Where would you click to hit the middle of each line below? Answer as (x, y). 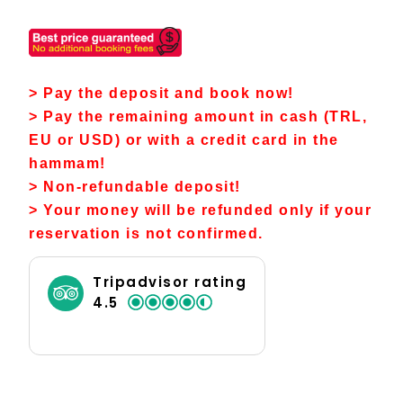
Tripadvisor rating (170, 282)
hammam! (67, 163)
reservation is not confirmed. (146, 233)
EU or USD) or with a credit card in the (184, 139)
